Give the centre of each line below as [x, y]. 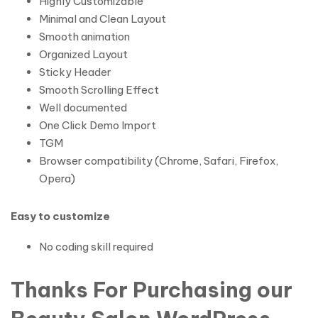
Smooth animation [84, 37]
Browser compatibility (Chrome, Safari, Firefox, [159, 161]
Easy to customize [60, 216]
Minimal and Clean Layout [103, 19]
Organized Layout [83, 54]
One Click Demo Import [98, 125]
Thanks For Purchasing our [152, 290]
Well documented [83, 108]
